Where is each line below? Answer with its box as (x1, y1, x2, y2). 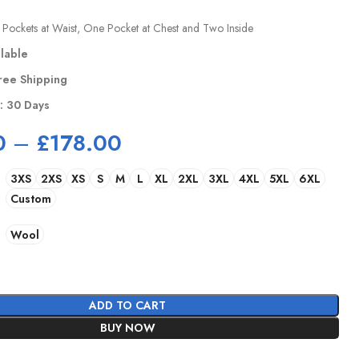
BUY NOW (99, 320, 155, 336)
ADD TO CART (89, 297, 167, 313)
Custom (10, 190, 52, 207)
